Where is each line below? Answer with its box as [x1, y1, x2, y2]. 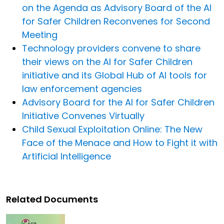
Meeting [22, 28, 57, 41]
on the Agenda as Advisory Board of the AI [22, 1, 211, 14]
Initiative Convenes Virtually [22, 109, 144, 122]
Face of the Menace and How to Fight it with [22, 136, 217, 149]
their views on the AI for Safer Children [22, 55, 192, 68]
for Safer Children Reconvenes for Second [22, 15, 210, 28]
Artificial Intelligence [22, 150, 113, 163]
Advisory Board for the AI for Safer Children [22, 96, 214, 109]
